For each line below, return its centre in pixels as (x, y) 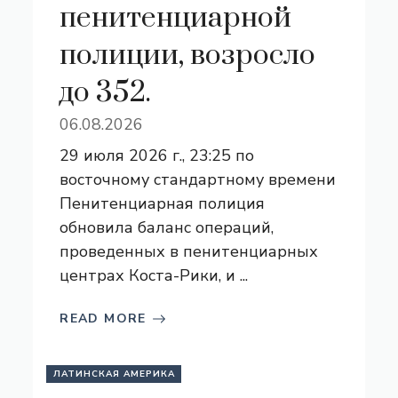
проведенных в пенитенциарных (189, 251)
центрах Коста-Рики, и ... (154, 275)
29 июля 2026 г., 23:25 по (157, 155)
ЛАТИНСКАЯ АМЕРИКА (115, 374)
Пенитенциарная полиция (163, 203)
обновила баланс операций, (167, 227)
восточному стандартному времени (198, 179)
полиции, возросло (188, 56)
